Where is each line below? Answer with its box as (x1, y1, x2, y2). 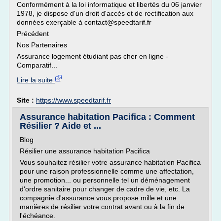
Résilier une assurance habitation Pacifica (20, 147, 150, 155)
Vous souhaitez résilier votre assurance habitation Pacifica (20, 158, 201, 166)
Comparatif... (17, 61, 57, 69)
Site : (17, 96, 36, 104)
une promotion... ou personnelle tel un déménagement (20, 176, 190, 184)
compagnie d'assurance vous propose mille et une (20, 194, 177, 202)
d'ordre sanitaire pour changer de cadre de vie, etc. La (20, 185, 190, 193)
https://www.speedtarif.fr (36, 96, 111, 104)
